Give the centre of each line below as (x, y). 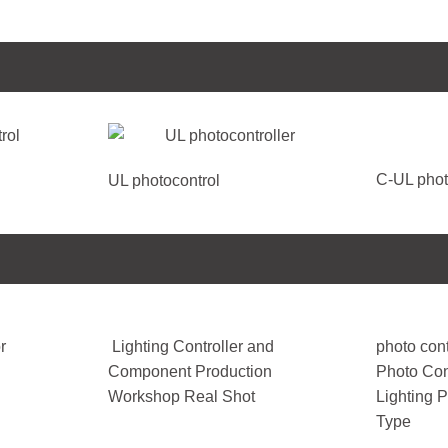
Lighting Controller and (191, 347)
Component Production (190, 372)
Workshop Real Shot (181, 397)
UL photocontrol (164, 181)
